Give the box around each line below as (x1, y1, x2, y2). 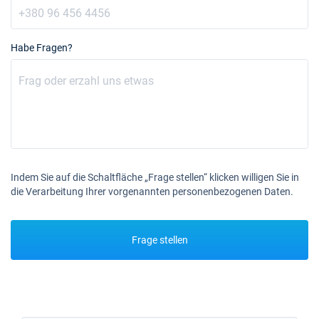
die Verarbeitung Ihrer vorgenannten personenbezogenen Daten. (11, 186, 293, 197)
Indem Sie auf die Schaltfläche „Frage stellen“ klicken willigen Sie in (11, 172, 299, 183)
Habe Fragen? (11, 42, 73, 53)
